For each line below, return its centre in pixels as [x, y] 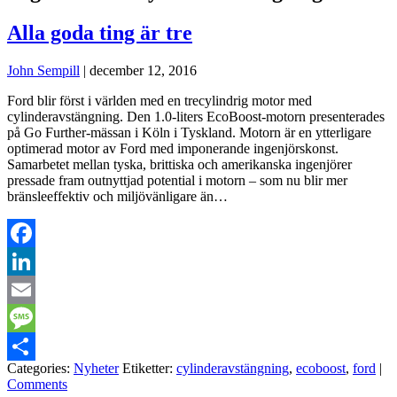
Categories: [40, 368]
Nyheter [96, 368]
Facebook [35, 261]
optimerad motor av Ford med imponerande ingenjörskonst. [173, 148]
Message [31, 346]
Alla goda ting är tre [100, 32]
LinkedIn [33, 289]
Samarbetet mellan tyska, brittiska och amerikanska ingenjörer [179, 164]
